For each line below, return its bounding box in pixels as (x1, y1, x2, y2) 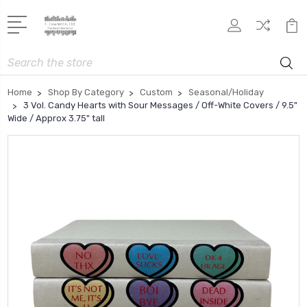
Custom (140, 86, 173, 97)
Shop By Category (48, 86, 124, 97)
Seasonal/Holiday (188, 86, 264, 97)
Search (8, 52, 39, 64)
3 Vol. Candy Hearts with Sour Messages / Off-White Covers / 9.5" (23, 99, 297, 110)
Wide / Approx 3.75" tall (8, 112, 105, 123)
